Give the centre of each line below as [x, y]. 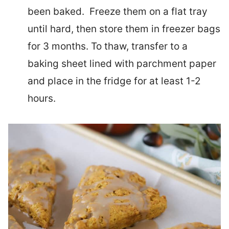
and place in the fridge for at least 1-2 [114, 81]
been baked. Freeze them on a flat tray [118, 11]
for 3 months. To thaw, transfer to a [108, 46]
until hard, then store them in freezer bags [124, 29]
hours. [42, 98]
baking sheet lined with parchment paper [122, 63]
